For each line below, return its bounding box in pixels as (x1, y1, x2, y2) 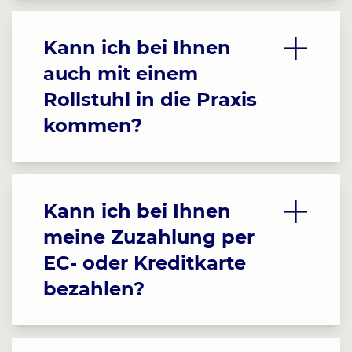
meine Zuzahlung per (43, 225, 255, 248)
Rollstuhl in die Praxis (43, 88, 257, 111)
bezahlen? (43, 277, 145, 300)
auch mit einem (43, 62, 198, 85)
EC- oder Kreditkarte (43, 251, 246, 274)
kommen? (43, 114, 142, 137)
